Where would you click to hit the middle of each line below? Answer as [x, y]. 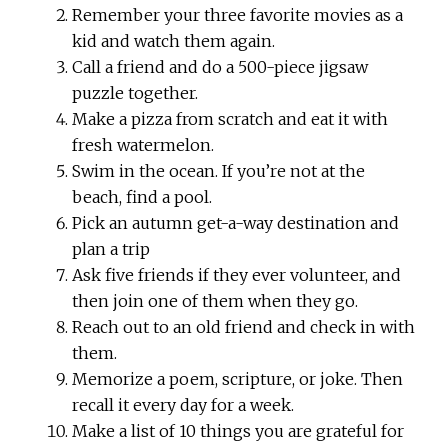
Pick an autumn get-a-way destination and [236, 223]
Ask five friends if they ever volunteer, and [237, 275]
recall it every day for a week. [183, 405]
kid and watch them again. [174, 41]
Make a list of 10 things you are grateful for [238, 431]
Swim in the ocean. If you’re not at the [219, 171]
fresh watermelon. [143, 145]
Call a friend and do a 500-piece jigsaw [220, 67]
